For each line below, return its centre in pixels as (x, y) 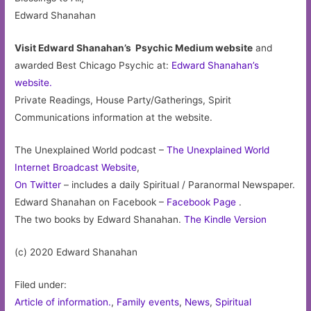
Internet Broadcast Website (76, 168)
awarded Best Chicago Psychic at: (93, 66)
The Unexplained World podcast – (91, 150)
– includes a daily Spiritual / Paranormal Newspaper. (178, 185)
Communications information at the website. (114, 118)
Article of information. (63, 302)
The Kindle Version (226, 220)
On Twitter (38, 185)
